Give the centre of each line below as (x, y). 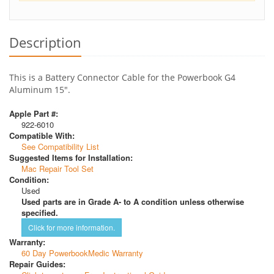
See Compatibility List (60, 146)
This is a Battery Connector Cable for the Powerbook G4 (122, 77)
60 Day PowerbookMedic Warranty (82, 253)
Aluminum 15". (40, 89)
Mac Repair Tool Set (57, 168)
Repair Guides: (37, 264)
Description (45, 42)
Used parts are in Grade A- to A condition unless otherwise (133, 201)
